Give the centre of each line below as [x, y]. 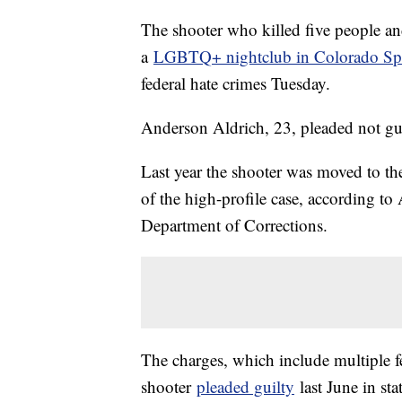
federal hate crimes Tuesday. [236, 83]
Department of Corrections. [234, 225]
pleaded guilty [245, 387]
